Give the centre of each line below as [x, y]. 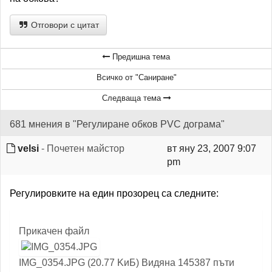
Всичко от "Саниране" [137, 77]
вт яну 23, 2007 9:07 [211, 148]
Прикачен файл [54, 231]
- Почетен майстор [82, 148]
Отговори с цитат [64, 25]
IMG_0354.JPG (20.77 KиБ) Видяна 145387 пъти [127, 263]
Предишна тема [140, 57]
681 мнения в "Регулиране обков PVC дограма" [117, 124]
